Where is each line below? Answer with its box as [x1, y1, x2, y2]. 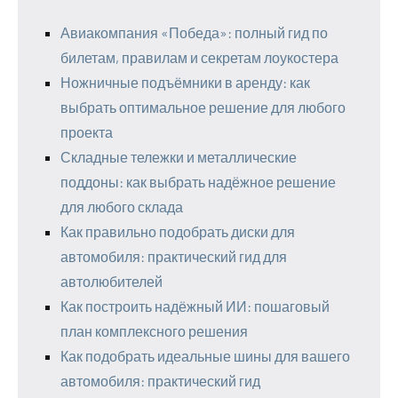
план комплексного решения [60, 322, 248, 339]
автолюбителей [60, 272, 163, 290]
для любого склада [60, 197, 183, 215]
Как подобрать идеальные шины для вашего [60, 346, 350, 364]
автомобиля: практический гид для [60, 247, 287, 265]
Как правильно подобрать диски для [60, 222, 295, 240]
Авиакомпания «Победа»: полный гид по [60, 23, 328, 41]
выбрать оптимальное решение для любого [60, 98, 346, 115]
